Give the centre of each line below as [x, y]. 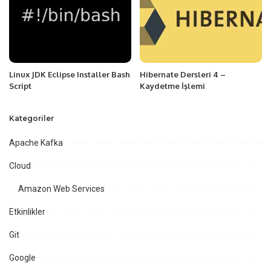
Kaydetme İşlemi [172, 86]
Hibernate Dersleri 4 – [183, 74]
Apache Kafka [36, 143]
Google [22, 258]
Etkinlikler [27, 212]
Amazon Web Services [61, 189]
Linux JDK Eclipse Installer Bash [70, 74]
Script [20, 86]
